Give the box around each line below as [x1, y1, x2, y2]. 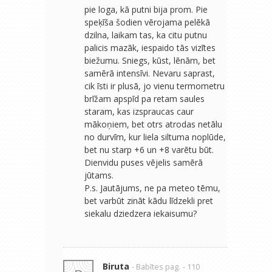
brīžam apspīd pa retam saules [84, 92, 205, 104]
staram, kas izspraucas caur [84, 105, 194, 117]
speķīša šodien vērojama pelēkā [84, 16, 210, 28]
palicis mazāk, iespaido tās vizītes [84, 41, 216, 53]
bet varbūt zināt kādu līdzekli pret [84, 194, 213, 206]
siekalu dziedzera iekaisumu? [84, 207, 197, 219]
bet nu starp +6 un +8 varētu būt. [84, 143, 214, 155]
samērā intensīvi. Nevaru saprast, [84, 67, 215, 79]
